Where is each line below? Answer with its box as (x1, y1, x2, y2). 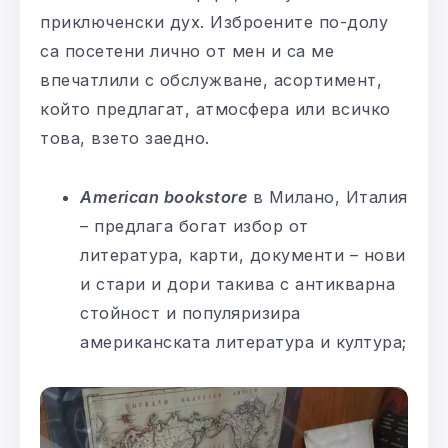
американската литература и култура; (80, 332, 407, 353)
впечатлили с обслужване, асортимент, (40, 70, 382, 91)
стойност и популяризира (80, 303, 301, 324)
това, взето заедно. (40, 128, 210, 149)
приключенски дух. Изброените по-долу (40, 12, 388, 33)
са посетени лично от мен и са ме (40, 41, 334, 62)
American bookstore (80, 187, 247, 208)
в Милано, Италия (247, 187, 408, 208)
